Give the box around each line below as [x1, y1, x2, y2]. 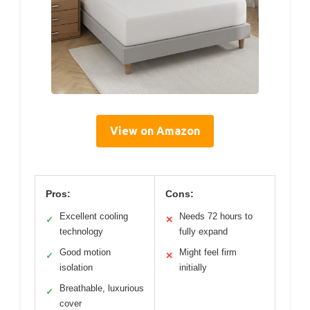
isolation [60, 262, 93, 273]
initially [179, 262, 207, 273]
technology [60, 226, 103, 237]
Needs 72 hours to [179, 211, 253, 222]
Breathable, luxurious [60, 283, 144, 294]
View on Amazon [110, 125, 200, 138]
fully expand [179, 226, 228, 237]
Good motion [60, 247, 111, 258]
